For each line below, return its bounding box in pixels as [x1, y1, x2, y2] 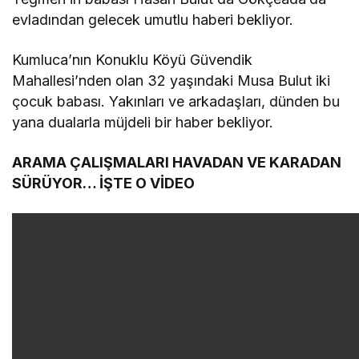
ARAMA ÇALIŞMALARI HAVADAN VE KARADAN [12, 154, 342, 171]
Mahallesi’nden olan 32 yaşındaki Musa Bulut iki [12, 72, 331, 90]
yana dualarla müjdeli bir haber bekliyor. [12, 114, 274, 131]
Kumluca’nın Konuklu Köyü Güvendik [12, 51, 253, 69]
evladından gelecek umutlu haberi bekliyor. [12, 11, 294, 29]
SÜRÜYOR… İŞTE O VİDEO [12, 175, 199, 192]
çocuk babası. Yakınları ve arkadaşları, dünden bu [12, 93, 341, 111]
